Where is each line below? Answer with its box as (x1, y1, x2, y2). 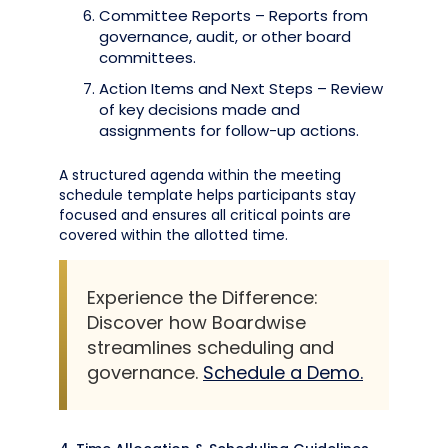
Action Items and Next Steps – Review (99, 78, 383, 99)
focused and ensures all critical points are (59, 205, 351, 225)
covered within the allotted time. (59, 225, 288, 245)
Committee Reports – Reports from (99, 5, 368, 26)
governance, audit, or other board (99, 26, 351, 47)
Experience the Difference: (87, 285, 318, 310)
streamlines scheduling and (87, 335, 334, 360)
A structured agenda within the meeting (59, 165, 341, 185)
